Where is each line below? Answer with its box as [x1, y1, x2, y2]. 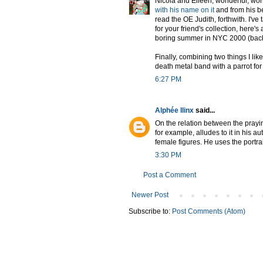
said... [194, 106, 215, 114]
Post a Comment [143, 170, 196, 179]
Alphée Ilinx [155, 106, 194, 114]
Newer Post [131, 190, 168, 199]
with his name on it [155, 5, 214, 14]
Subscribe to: [129, 207, 172, 215]
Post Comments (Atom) [172, 207, 245, 215]
